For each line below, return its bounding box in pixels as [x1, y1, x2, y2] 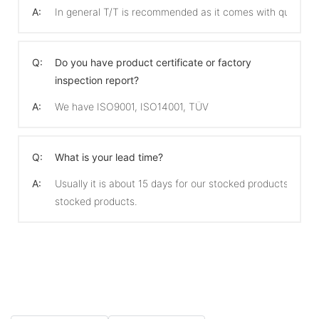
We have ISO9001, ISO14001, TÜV [55, 100, 209, 113]
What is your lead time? [55, 150, 163, 163]
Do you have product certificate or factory [55, 56, 251, 68]
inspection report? [55, 73, 139, 86]
